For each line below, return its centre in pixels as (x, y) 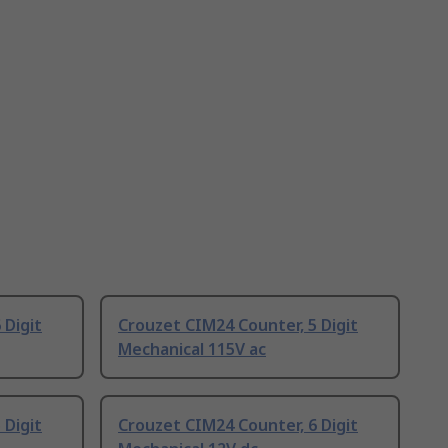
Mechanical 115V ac (192, 349)
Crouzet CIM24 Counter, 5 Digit (238, 325)
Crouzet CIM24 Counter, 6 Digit (238, 425)
